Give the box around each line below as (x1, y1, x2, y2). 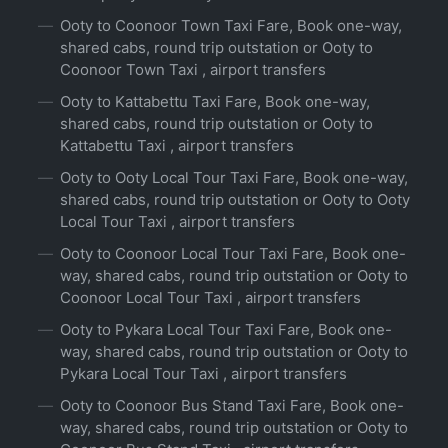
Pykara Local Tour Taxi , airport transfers (60, 364, 347, 384)
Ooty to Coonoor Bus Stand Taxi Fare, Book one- (60, 396, 404, 416)
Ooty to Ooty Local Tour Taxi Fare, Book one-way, (60, 168, 408, 188)
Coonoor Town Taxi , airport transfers (60, 60, 326, 80)
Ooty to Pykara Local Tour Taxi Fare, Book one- (60, 320, 392, 340)
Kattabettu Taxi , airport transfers (60, 136, 294, 156)
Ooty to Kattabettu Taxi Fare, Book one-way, (60, 92, 370, 112)
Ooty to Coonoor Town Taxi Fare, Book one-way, (60, 16, 402, 36)
